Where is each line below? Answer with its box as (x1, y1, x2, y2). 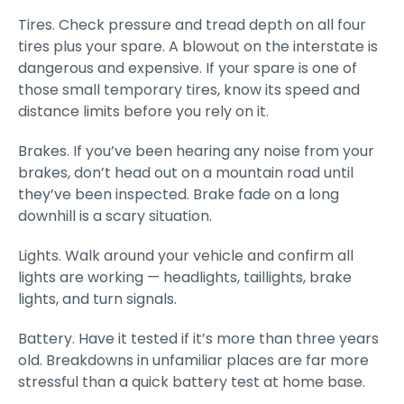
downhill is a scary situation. (18, 206, 212, 226)
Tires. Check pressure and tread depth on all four (18, 14, 366, 35)
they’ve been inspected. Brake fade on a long (18, 184, 339, 205)
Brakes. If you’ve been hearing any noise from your (18, 141, 374, 161)
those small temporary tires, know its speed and (18, 79, 360, 100)
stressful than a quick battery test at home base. (18, 372, 365, 392)
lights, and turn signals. (18, 289, 177, 309)
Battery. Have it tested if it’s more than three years (18, 328, 379, 349)
